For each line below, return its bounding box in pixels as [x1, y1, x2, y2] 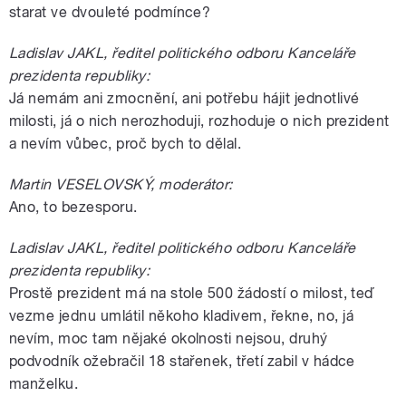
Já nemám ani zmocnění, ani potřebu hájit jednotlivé [9, 89, 360, 107]
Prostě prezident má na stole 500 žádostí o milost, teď [9, 284, 374, 302]
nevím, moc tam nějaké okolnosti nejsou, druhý [9, 329, 328, 347]
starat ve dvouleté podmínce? [9, 3, 211, 21]
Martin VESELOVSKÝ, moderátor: [9, 175, 233, 193]
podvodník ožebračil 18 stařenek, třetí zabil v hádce [9, 352, 355, 370]
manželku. [9, 374, 79, 392]
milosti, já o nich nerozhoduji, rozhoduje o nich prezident [9, 111, 390, 130]
